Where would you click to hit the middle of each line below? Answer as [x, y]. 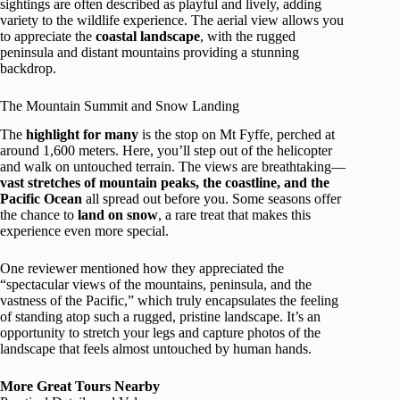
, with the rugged [248, 36]
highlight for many [82, 135]
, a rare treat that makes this [234, 215]
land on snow [118, 215]
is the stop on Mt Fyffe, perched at [237, 135]
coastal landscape [148, 36]
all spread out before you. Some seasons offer [212, 199]
